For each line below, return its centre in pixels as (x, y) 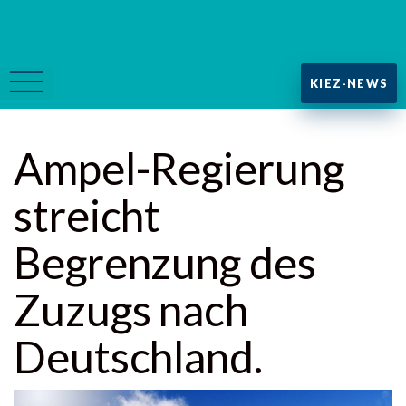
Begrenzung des (165, 262)
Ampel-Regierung (179, 168)
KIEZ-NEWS (349, 83)
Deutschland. (138, 357)
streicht (87, 215)
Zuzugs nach (131, 309)
